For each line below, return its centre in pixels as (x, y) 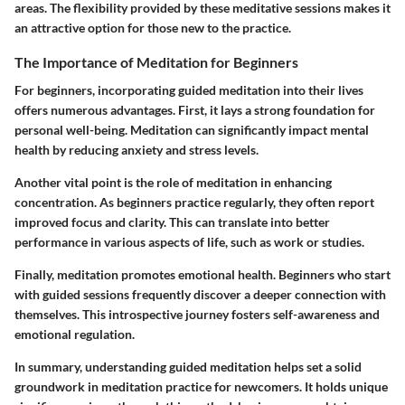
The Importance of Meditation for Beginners (156, 61)
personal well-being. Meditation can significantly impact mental (192, 130)
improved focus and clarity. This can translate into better (172, 222)
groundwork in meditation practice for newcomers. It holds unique (201, 387)
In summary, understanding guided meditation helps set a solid (188, 367)
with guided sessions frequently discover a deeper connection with (200, 295)
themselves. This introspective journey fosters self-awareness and (197, 315)
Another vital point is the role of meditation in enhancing (173, 183)
